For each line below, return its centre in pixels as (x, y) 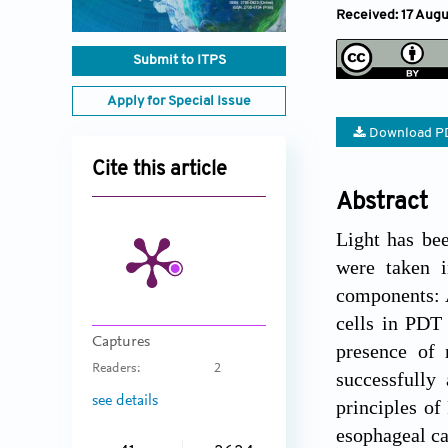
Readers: (116, 369)
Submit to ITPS (179, 61)
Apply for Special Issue (179, 102)
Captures (121, 342)
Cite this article (159, 170)
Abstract (382, 202)
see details (125, 400)
